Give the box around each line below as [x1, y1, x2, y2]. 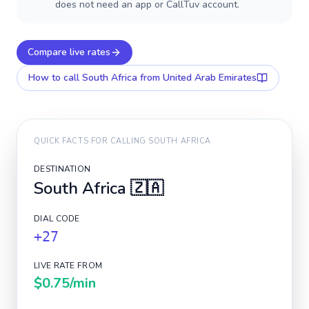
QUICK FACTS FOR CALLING [34, 136, 149, 146]
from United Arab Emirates [137, 71, 257, 84]
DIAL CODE [34, 213, 80, 224]
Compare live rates [28, 46, 110, 59]
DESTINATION [34, 163, 91, 175]
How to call [28, 71, 82, 84]
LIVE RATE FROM [34, 260, 103, 271]
